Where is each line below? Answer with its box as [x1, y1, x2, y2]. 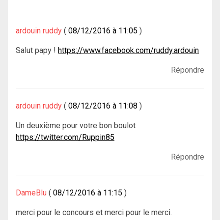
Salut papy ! [16, 45, 58, 55]
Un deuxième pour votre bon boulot [16, 120, 136, 130]
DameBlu [16, 188, 47, 197]
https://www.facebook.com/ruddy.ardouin [58, 45, 199, 55]
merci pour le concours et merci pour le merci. [16, 207, 172, 217]
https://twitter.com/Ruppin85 [16, 132, 114, 142]
